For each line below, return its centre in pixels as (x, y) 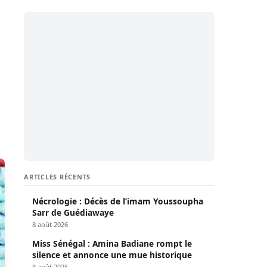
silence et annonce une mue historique (112, 254)
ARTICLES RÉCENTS (58, 176)
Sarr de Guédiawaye (73, 212)
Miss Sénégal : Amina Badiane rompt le (112, 243)
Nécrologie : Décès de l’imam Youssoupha (118, 201)
